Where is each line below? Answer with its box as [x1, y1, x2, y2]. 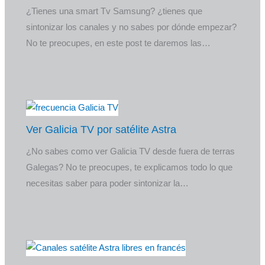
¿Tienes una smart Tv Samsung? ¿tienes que [26, 6, 203, 16]
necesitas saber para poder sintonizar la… [26, 178, 189, 188]
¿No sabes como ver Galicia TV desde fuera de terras [26, 146, 235, 156]
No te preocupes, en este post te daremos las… [26, 38, 211, 48]
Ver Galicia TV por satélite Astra [26, 123, 177, 136]
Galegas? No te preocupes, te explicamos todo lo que [26, 162, 233, 172]
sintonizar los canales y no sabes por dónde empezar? [26, 22, 237, 32]
